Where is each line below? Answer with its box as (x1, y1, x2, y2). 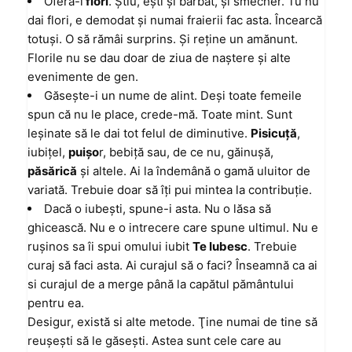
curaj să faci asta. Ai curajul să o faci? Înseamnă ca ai (27, 258, 317, 273)
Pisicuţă (251, 126, 297, 141)
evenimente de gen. (27, 69, 138, 84)
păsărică (27, 163, 77, 178)
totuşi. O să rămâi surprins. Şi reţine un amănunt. (27, 31, 298, 46)
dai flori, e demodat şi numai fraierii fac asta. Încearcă (27, 13, 322, 27)
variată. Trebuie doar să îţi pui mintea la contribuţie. (27, 182, 312, 197)
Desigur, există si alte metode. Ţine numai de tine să (27, 314, 317, 329)
